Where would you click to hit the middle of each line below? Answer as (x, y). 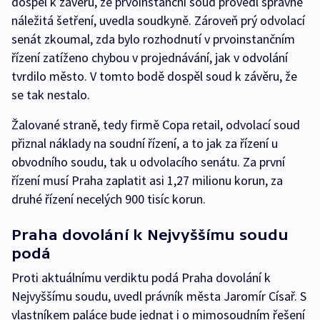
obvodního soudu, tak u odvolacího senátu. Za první (148, 162)
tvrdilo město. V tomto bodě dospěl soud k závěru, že (154, 76)
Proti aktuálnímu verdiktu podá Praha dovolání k (141, 278)
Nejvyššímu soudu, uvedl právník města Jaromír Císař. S (159, 296)
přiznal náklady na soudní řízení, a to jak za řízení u (145, 144)
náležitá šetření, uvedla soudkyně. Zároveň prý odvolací (158, 21)
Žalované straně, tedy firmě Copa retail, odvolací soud (156, 125)
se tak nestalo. (51, 95)
